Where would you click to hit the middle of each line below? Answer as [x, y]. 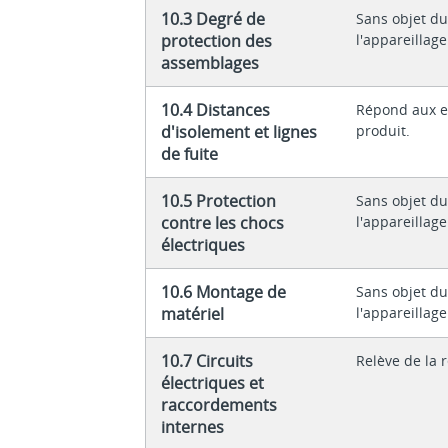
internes [193, 426]
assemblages [210, 62]
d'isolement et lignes [239, 131]
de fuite [190, 153]
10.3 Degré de [213, 18]
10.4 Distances [216, 109]
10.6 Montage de [224, 291]
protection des [217, 40]
